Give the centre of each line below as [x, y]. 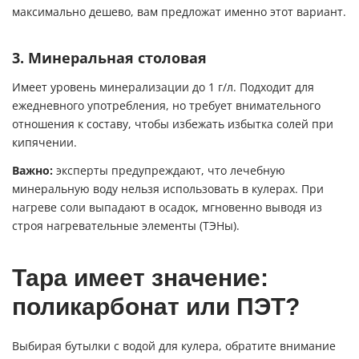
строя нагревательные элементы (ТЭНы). [126, 226]
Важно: [32, 171]
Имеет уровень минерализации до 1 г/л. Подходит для [163, 87]
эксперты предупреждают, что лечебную [169, 171]
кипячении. [44, 142]
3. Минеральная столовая [109, 58]
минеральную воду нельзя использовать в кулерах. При [168, 190]
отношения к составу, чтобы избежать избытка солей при [173, 124]
